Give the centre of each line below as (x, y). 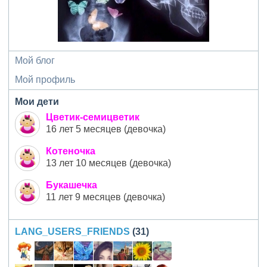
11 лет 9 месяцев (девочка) (105, 197)
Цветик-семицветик (93, 117)
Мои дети (37, 102)
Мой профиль (45, 80)
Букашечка (72, 185)
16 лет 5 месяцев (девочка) (106, 129)
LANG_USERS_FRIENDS (72, 232)
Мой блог (35, 60)
